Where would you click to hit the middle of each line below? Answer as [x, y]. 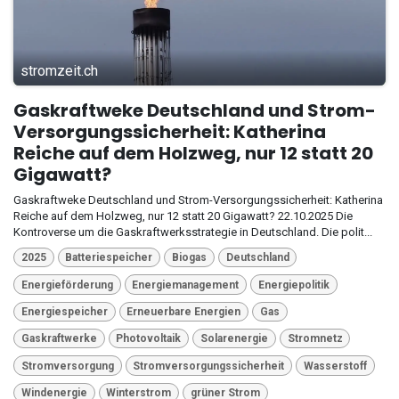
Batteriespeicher [109, 258]
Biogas [189, 258]
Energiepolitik [293, 285]
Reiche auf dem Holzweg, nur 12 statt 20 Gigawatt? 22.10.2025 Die [183, 216]
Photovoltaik [149, 339]
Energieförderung [67, 285]
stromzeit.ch [59, 70]
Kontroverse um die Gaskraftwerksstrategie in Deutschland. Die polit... [193, 232]
